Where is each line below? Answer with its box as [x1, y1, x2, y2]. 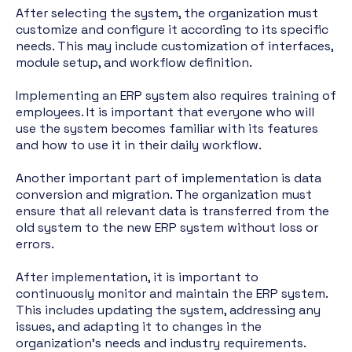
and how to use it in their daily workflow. [16, 137, 262, 153]
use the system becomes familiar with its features [16, 120, 318, 137]
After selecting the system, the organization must [16, 5, 318, 21]
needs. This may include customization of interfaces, [16, 38, 333, 54]
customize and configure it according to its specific [16, 21, 328, 38]
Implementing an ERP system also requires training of [16, 87, 336, 104]
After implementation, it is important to [16, 269, 258, 285]
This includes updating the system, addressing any [16, 302, 321, 318]
